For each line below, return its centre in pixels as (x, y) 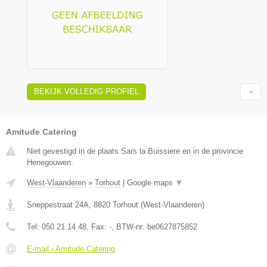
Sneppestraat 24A (58, 205)
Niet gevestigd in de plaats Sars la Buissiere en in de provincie (135, 151)
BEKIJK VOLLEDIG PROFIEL (86, 92)
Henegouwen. (50, 163)
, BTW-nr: (129, 227)
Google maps (151, 183)
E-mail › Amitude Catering (71, 249)
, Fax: (98, 227)
